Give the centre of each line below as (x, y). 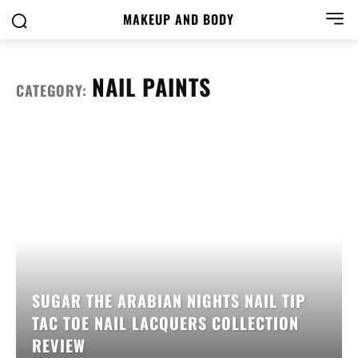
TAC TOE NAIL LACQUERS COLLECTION (165, 323)
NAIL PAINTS (151, 87)
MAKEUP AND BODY (179, 19)
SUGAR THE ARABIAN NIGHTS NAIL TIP (169, 301)
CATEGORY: (54, 90)
